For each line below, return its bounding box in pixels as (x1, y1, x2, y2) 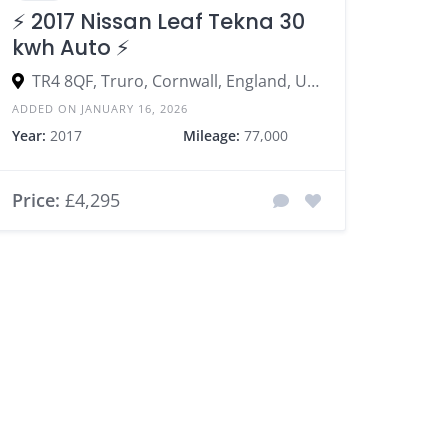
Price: (12, 188, 61, 213)
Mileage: (182, 126, 240, 146)
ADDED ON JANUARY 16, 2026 (12, 101, 189, 117)
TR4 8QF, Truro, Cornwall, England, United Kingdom (307, 70, 320, 93)
